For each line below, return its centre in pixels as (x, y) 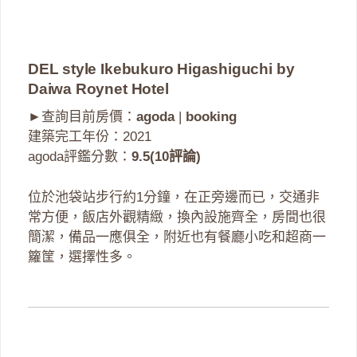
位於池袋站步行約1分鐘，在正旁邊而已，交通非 (174, 197)
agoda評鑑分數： (80, 157)
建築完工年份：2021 (90, 137)
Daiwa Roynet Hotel (98, 89)
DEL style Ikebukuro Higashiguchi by (161, 69)
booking (211, 117)
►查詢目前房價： (82, 117)
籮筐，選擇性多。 (82, 257)
